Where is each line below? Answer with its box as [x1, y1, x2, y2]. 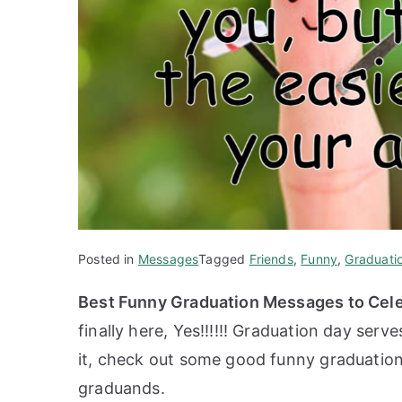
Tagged [198, 250, 249, 267]
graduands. [78, 378, 165, 398]
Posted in [78, 250, 138, 267]
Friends [249, 250, 293, 267]
